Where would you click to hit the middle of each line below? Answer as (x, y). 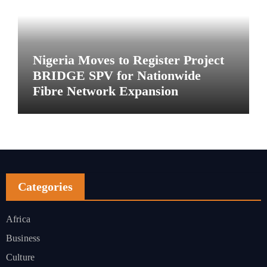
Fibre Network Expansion (105, 91)
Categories (45, 187)
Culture (20, 257)
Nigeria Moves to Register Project (128, 60)
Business (23, 238)
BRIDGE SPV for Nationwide (117, 76)
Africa (18, 219)
